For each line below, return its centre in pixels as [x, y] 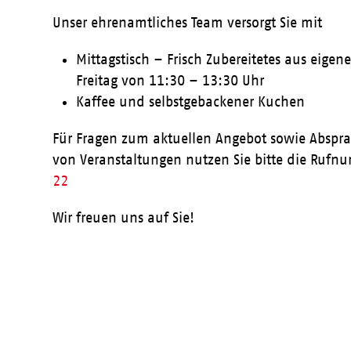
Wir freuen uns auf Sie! [124, 217]
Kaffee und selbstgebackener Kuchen [191, 101]
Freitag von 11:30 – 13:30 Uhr [170, 80]
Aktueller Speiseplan [278, 303]
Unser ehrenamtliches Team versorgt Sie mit [188, 22]
